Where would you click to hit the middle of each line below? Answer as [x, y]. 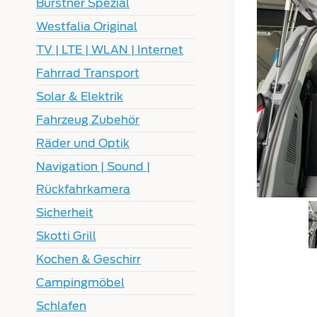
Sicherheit [65, 212]
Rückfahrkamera [83, 189]
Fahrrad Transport [88, 73]
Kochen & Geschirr [88, 259]
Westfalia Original [87, 26]
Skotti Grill [66, 236]
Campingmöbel [80, 282]
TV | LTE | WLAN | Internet [110, 50]
